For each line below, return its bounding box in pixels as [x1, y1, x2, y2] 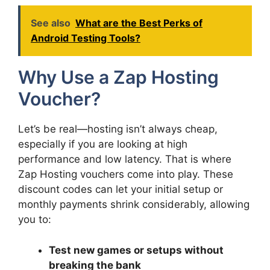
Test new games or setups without [49, 243, 224, 256]
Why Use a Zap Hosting [18, 66, 219, 88]
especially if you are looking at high [18, 138, 187, 150]
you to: [18, 213, 51, 225]
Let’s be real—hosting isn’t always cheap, [18, 123, 218, 135]
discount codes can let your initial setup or [18, 183, 223, 195]
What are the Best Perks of [75, 17, 202, 29]
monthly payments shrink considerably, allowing [18, 198, 250, 210]
